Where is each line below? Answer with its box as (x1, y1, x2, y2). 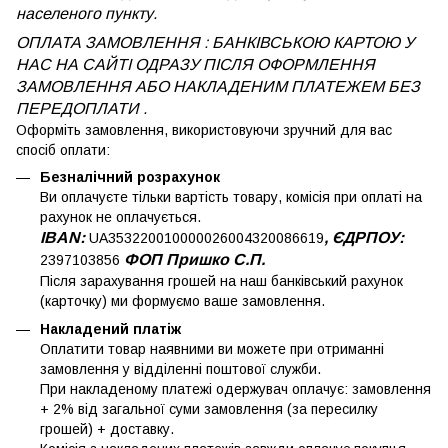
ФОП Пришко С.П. (120, 251, 265, 268)
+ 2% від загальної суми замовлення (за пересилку (40, 401, 378, 418)
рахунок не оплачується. (40, 209, 201, 225)
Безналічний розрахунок (40, 169, 220, 185)
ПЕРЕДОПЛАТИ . (16, 100, 147, 117)
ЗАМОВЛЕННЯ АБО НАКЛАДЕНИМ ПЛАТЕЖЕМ (16, 78, 388, 95)
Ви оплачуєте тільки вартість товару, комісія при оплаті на (40, 189, 422, 205)
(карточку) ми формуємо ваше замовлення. (40, 293, 325, 309)
